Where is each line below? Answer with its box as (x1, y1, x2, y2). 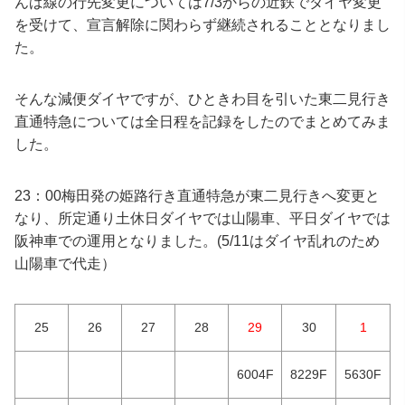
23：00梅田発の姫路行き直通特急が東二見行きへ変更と (14, 188, 380, 204)
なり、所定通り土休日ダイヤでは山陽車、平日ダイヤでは (14, 211, 391, 227)
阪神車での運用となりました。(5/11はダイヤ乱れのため (14, 233, 380, 250)
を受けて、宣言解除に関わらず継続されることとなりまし (14, 17, 391, 33)
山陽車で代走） (14, 256, 116, 272)
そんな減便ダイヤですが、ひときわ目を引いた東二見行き (14, 91, 391, 108)
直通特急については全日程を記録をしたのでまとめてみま (14, 114, 391, 130)
